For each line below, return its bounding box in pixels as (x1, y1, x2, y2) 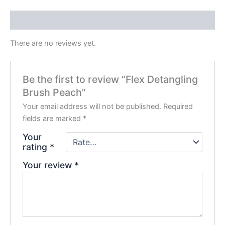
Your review (23, 160, 75, 171)
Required (163, 102, 193, 111)
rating (23, 142, 50, 153)
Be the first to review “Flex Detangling (23, 73, 198, 86)
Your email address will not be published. (23, 102, 162, 111)
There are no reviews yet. (10, 38, 96, 48)
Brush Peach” (23, 86, 86, 99)
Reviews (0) (10, 15, 53, 25)
